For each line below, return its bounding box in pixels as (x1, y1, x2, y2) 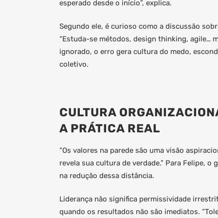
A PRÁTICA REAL (59, 122, 160, 135)
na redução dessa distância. (59, 171, 154, 180)
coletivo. (59, 60, 89, 69)
